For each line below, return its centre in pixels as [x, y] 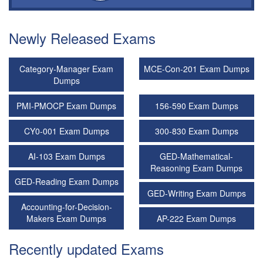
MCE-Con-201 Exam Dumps [196, 69]
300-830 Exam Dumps [196, 131]
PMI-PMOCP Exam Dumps [67, 106]
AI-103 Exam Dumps [66, 156]
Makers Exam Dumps [67, 218]
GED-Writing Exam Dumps [196, 193]
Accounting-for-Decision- [66, 207]
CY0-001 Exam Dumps [66, 131]
